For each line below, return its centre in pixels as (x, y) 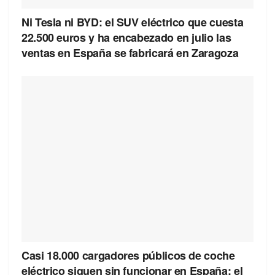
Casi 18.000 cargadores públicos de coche (128, 255)
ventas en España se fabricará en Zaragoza (130, 52)
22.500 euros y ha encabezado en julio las (126, 37)
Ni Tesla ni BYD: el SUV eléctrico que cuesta (133, 22)
